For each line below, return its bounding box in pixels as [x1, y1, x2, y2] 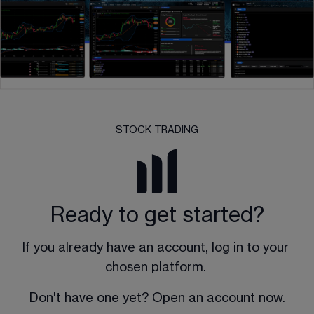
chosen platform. [104, 260, 210, 273]
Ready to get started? [50, 204, 264, 226]
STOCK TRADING [116, 125, 198, 135]
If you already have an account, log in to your [22, 240, 292, 254]
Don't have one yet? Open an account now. [29, 291, 285, 304]
